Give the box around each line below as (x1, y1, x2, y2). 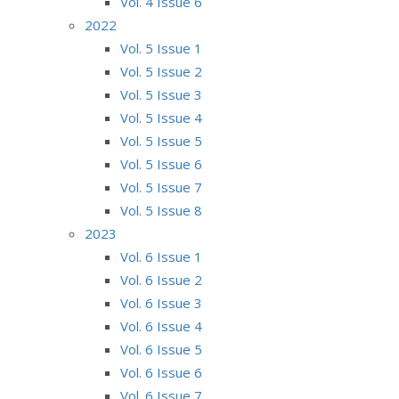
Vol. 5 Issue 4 (120, 108, 202, 126)
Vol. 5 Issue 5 (120, 131, 202, 150)
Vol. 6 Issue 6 (120, 362, 202, 381)
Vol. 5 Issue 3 (120, 85, 202, 103)
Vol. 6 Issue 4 (120, 316, 202, 335)
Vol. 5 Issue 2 (120, 61, 202, 80)
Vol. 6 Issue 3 (120, 293, 202, 312)
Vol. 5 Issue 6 (120, 154, 202, 173)
